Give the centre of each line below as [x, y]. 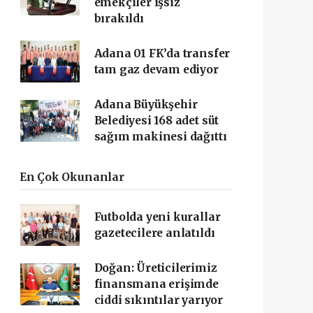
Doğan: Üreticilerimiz [155, 268]
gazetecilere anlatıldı [154, 233]
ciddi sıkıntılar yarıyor [158, 300]
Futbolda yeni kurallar [157, 217]
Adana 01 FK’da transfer [162, 53]
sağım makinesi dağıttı [160, 137]
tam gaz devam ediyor [156, 70]
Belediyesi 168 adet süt [156, 121]
